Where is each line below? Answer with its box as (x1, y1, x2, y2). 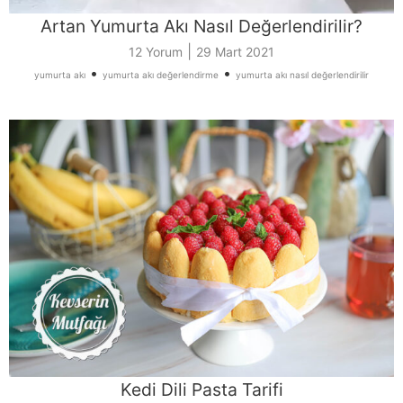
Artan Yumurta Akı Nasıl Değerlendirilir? (40, 15, 363, 38)
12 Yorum (129, 44, 183, 60)
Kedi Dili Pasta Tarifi (120, 378, 283, 400)
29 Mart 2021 (196, 44, 274, 60)
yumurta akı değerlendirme (103, 69, 219, 81)
